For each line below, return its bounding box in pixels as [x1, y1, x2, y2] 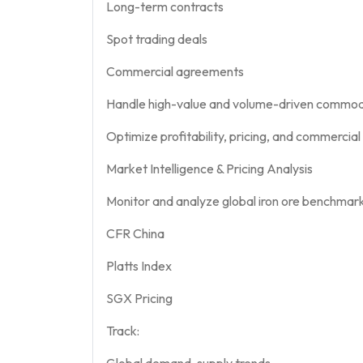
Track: [106, 322, 139, 339]
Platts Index [106, 257, 172, 274]
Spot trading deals [106, 30, 207, 47]
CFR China [106, 224, 164, 241]
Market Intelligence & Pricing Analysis [106, 160, 313, 177]
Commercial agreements [106, 62, 244, 79]
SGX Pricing [106, 289, 173, 306]
